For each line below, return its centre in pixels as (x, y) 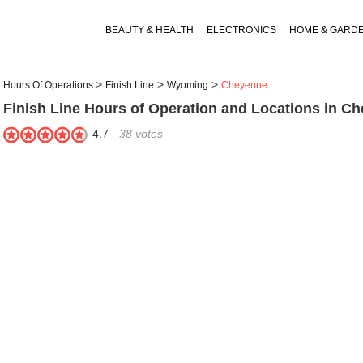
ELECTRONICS (241, 30)
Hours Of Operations (48, 85)
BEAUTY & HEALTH (149, 30)
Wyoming (188, 85)
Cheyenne (244, 85)
